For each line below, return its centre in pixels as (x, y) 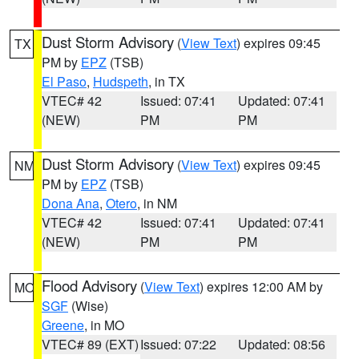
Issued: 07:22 (178, 344)
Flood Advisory (89, 285)
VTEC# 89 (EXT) (90, 344)
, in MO (104, 325)
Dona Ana (71, 203)
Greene (63, 325)
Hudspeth (121, 81)
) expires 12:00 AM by (261, 286)
